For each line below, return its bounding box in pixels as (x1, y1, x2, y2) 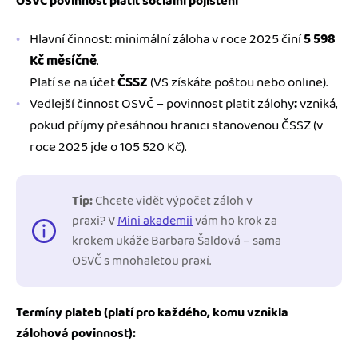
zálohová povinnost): (16, 323, 136, 344)
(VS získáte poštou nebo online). (148, 71, 328, 93)
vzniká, (297, 93, 337, 114)
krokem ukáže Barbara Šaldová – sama (72, 230, 281, 251)
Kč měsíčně (30, 50, 97, 71)
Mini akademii (117, 210, 193, 231)
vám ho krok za (193, 210, 277, 231)
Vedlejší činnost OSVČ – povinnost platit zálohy (30, 93, 294, 114)
